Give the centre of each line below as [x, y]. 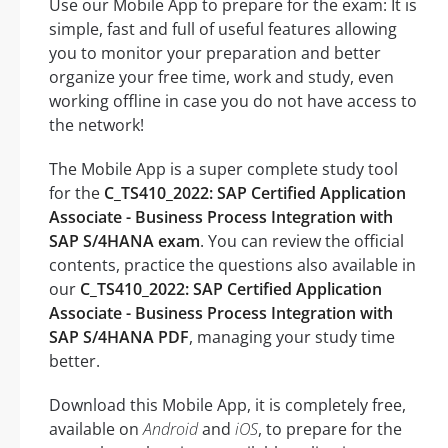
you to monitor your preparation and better [215, 53]
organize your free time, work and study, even [221, 77]
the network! [96, 125]
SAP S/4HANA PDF [119, 337]
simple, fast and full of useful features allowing [223, 29]
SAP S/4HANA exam [124, 241]
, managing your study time [292, 337]
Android [170, 429]
